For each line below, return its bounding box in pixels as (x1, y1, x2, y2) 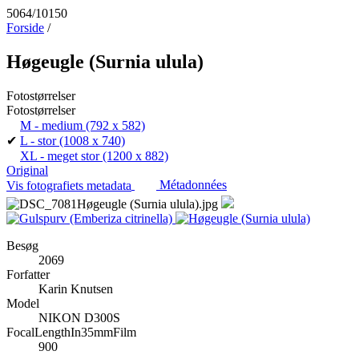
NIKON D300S (38, 310, 120, 325)
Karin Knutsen (38, 281, 113, 296)
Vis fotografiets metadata (6, 178, 131, 192)
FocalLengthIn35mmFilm (6, 325, 136, 339)
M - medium (20, 118, 83, 132)
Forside (6, 21, 44, 34)
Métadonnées (159, 178, 227, 192)
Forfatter (6, 267, 50, 281)
